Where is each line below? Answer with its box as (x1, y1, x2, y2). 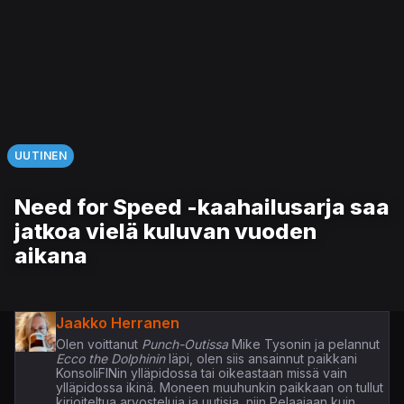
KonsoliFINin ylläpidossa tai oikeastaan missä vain (55, 364, 347, 381)
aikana (14, 242, 87, 269)
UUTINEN (14, 148, 68, 162)
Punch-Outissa (137, 335, 228, 352)
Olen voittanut (55, 335, 138, 352)
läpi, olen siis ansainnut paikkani (164, 350, 357, 366)
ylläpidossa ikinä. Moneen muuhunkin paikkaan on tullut (55, 379, 383, 395)
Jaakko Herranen (55, 313, 179, 332)
